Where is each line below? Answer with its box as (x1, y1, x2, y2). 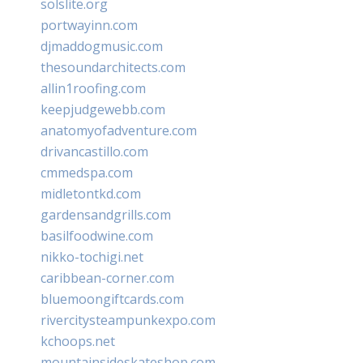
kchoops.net (41, 331, 115, 350)
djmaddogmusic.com (41, 36, 163, 55)
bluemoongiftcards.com (41, 289, 184, 308)
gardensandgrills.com (41, 205, 171, 224)
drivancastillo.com (41, 142, 148, 160)
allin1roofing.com (41, 79, 146, 97)
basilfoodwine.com (41, 226, 153, 245)
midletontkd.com (41, 184, 141, 203)
